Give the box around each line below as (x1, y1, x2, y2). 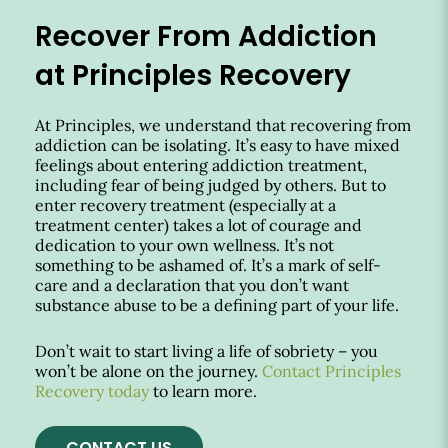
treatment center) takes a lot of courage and (35, 214, 362, 235)
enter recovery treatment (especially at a (35, 194, 336, 215)
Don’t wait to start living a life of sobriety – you (35, 340, 378, 361)
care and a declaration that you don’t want (35, 274, 349, 295)
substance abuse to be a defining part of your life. (35, 294, 399, 315)
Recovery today (35, 380, 149, 401)
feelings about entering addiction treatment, (35, 154, 367, 175)
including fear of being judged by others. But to (35, 174, 386, 195)
